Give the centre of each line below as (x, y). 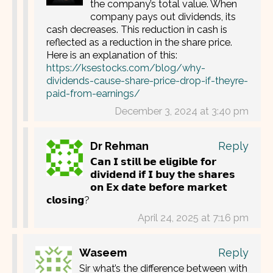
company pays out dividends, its (163, 17)
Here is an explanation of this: (112, 55)
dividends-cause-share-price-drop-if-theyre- (147, 81)
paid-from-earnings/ (93, 94)
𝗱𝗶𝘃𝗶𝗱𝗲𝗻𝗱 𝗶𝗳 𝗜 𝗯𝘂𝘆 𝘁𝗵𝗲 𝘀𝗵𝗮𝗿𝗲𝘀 (163, 175)
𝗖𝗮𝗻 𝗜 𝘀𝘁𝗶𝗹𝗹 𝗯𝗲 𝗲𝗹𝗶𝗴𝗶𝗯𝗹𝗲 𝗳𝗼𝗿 (153, 162)
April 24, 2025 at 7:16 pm (193, 218)
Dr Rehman (119, 146)
